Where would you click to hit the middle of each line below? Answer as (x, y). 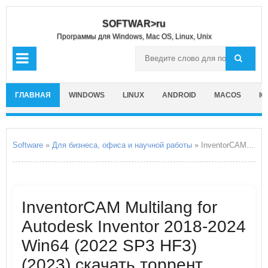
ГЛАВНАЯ (33, 95)
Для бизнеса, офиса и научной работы (122, 145)
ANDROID (179, 95)
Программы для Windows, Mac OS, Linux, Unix (134, 36)
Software (28, 145)
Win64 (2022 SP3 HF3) (109, 246)
